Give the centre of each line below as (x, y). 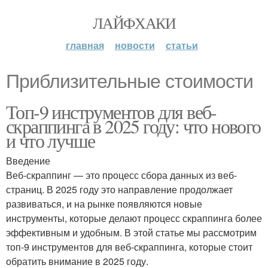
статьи (182, 45)
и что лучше (51, 140)
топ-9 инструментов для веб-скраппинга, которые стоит (129, 247)
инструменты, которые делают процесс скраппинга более (134, 218)
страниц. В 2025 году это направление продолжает (119, 189)
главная (85, 45)
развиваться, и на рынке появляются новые (104, 204)
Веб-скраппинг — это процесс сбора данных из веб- (121, 175)
